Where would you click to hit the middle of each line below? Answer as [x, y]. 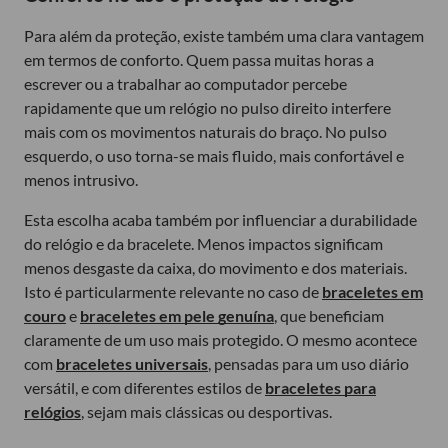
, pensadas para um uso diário [308, 364]
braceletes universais [132, 364]
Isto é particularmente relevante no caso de [173, 292]
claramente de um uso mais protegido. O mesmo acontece [220, 340]
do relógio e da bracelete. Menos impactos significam [203, 244]
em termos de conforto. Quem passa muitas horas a [199, 60]
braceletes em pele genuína [177, 316]
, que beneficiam [329, 316]
